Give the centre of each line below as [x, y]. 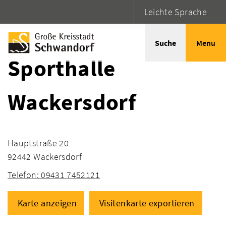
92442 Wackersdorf [45, 156]
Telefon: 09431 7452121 [54, 175]
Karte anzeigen [47, 203]
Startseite [26, 14]
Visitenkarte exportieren [147, 203]
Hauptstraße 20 [38, 143]
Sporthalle [62, 68]
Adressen [79, 14]
